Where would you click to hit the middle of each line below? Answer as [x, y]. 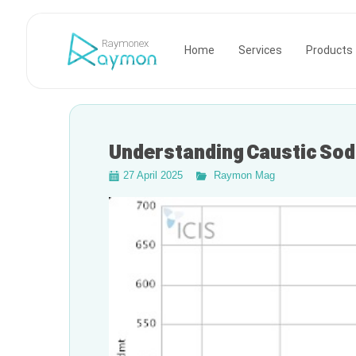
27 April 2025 [153, 175]
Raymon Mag [244, 175]
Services [260, 51]
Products [329, 51]
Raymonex [125, 45]
